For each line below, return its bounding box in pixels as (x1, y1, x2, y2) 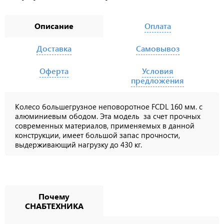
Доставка (36, 43, 72, 54)
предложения (131, 75, 184, 86)
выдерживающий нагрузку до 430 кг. (15, 139, 142, 150)
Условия (141, 65, 173, 76)
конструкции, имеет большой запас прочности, (15, 130, 180, 140)
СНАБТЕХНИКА (24, 200, 83, 211)
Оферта (39, 65, 69, 76)
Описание (34, 20, 74, 31)
